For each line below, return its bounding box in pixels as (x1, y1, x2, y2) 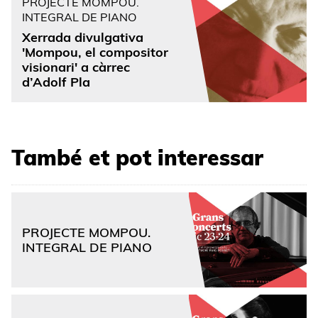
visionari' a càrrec (22, 59, 130, 76)
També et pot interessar (11, 143, 263, 171)
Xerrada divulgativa (22, 29, 143, 46)
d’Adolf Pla (22, 74, 90, 91)
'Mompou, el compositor (22, 44, 168, 61)
